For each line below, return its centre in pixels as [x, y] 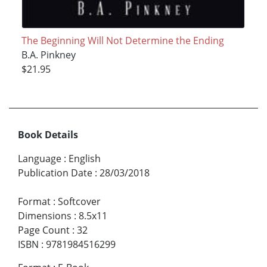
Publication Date [55, 173]
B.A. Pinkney [48, 55]
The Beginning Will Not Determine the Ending [122, 40]
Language [40, 158]
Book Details [48, 134]
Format [34, 201]
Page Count [44, 230]
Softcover [79, 201]
